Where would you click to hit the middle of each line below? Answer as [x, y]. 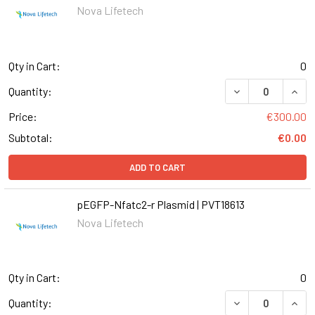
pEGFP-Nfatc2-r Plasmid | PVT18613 [160, 204]
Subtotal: [31, 137]
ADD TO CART [157, 167]
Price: [23, 116]
